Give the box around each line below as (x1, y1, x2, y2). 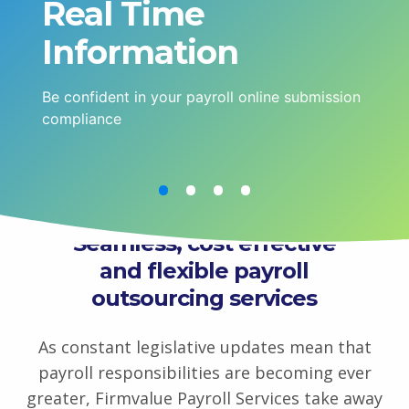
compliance (42, 109, 121, 128)
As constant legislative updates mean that (37, 335, 372, 358)
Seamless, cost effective (72, 229, 336, 257)
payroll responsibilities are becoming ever (37, 361, 372, 383)
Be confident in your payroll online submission (42, 87, 361, 106)
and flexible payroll (100, 257, 309, 284)
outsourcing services (91, 284, 318, 311)
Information (42, 31, 238, 72)
